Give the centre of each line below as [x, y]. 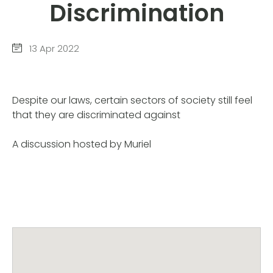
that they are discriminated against [96, 115]
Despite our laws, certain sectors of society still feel [132, 101]
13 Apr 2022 [53, 48]
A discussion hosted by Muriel [82, 144]
